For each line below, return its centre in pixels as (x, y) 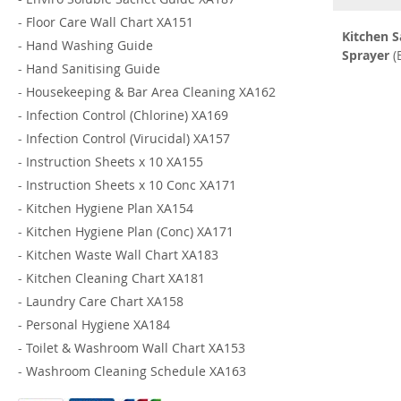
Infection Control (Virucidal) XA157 (128, 139)
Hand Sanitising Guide (93, 69)
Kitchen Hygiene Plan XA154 (110, 209)
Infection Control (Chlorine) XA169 (127, 115)
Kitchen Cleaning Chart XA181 (115, 278)
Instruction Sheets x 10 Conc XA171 (131, 185)
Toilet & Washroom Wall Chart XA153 (136, 348)
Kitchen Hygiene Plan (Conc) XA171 (130, 232)
